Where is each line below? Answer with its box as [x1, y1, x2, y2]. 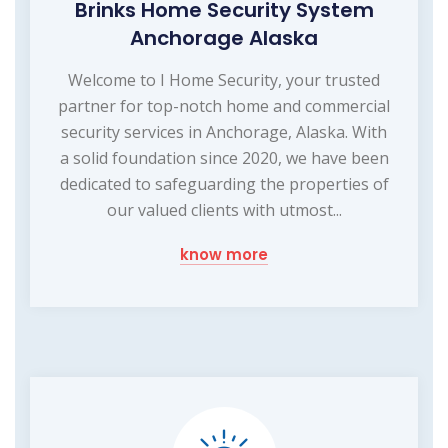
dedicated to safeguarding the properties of [59, 172, 389, 195]
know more [180, 243, 268, 265]
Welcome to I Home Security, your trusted [68, 68, 380, 91]
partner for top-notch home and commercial [58, 94, 390, 117]
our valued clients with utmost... [106, 198, 342, 221]
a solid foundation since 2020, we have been [59, 146, 389, 169]
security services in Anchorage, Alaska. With [61, 120, 387, 143]
